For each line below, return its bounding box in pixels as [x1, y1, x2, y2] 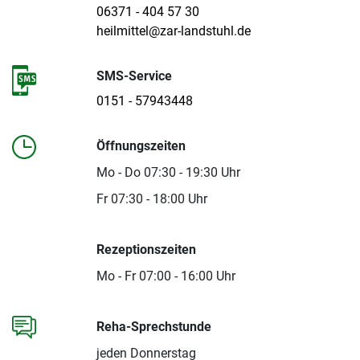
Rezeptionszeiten [96, 242, 196, 258]
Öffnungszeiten [96, 138, 186, 154]
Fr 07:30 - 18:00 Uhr [96, 191, 207, 207]
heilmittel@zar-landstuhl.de [96, 23, 251, 39]
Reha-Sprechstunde [96, 319, 211, 335]
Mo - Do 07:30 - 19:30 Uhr [96, 165, 240, 181]
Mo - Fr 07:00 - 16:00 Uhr [96, 268, 235, 284]
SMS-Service [96, 68, 172, 84]
